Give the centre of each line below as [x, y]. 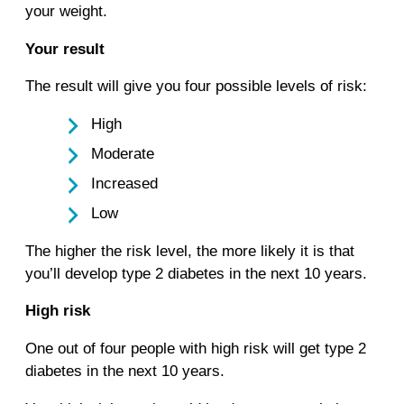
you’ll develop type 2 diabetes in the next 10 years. [196, 273]
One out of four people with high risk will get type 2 [196, 348]
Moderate [123, 154]
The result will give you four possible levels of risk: [196, 87]
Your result [65, 49]
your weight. [69, 12]
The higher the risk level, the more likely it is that [190, 251]
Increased [125, 184]
